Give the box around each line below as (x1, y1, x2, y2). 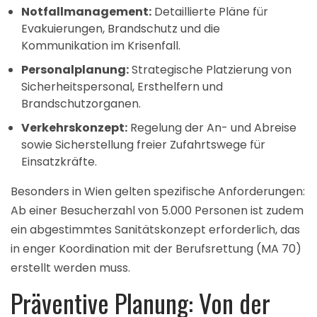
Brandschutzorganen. (21, 95, 141, 112)
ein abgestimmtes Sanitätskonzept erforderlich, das (11, 221, 300, 238)
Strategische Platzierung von (129, 61, 292, 78)
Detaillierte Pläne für (151, 3, 268, 20)
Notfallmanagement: (21, 3, 151, 20)
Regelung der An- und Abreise (127, 119, 296, 136)
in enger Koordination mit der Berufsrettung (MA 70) (11, 240, 301, 257)
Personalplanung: (21, 61, 129, 78)
